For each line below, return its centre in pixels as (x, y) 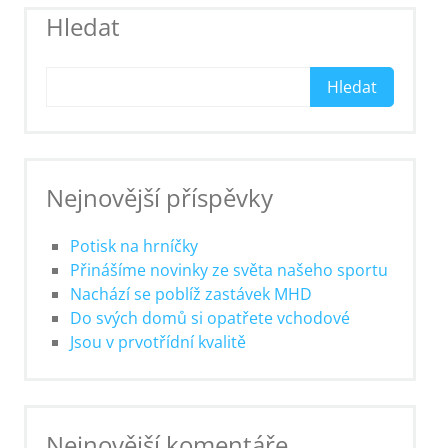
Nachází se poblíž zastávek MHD (191, 294)
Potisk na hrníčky (134, 246)
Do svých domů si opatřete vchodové (210, 318)
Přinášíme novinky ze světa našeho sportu (229, 270)
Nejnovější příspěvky (160, 198)
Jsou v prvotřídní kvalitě (158, 342)
